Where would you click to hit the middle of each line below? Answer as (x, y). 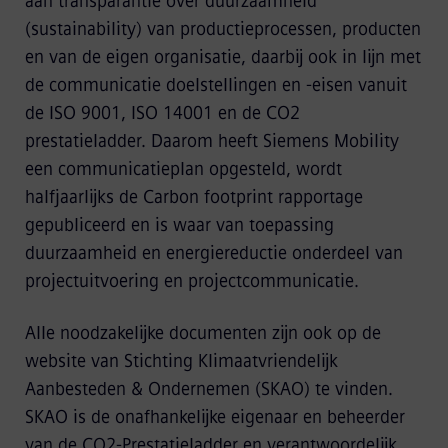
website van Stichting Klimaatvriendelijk (181, 361)
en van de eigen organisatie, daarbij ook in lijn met (222, 57)
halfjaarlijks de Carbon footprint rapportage (193, 197)
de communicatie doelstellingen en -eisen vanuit (215, 85)
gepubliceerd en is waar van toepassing (179, 225)
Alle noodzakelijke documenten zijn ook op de (202, 333)
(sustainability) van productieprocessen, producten (222, 29)
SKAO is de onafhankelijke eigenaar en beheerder (214, 417)
